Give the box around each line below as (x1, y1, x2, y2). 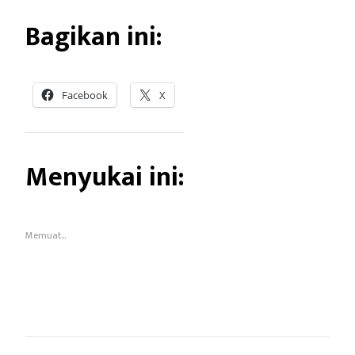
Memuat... (25, 227, 66, 244)
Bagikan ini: (25, 14, 162, 60)
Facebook (62, 87, 108, 102)
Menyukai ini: (25, 154, 184, 200)
